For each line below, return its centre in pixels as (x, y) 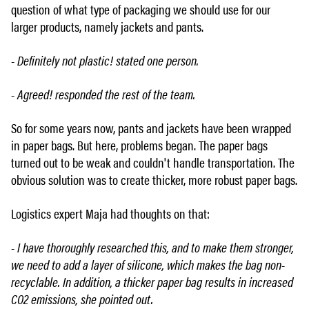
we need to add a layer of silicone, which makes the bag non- (148, 264)
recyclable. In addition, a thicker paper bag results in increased (152, 281)
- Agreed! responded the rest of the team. (103, 94)
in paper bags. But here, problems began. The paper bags (139, 145)
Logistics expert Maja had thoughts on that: (110, 213)
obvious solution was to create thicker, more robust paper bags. (154, 179)
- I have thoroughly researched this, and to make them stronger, (152, 247)
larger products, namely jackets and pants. (107, 26)
